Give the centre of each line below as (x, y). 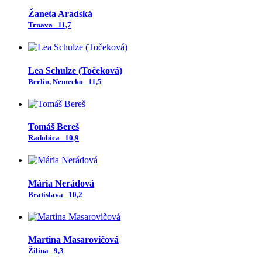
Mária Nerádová (61, 183)
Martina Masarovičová (73, 240)
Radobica (46, 138)
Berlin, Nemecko (57, 81)
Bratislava (47, 194)
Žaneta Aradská (60, 14)
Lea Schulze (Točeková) (75, 70)
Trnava (42, 25)
